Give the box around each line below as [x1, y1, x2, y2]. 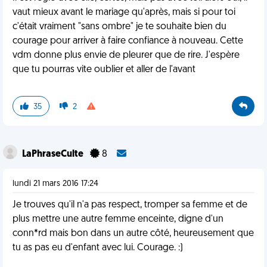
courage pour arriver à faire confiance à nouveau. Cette [13, 36, 243, 46]
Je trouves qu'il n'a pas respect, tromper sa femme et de [13, 200, 247, 210]
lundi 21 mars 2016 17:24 [13, 179, 98, 188]
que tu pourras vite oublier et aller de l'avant [13, 65, 195, 74]
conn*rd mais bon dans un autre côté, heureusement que [13, 229, 254, 238]
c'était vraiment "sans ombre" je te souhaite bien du [13, 22, 226, 32]
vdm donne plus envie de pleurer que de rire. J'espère [13, 51, 240, 60]
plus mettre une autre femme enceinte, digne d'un [13, 215, 223, 224]
